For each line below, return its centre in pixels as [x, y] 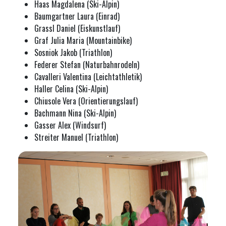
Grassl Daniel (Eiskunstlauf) [77, 28]
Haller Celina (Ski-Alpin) [71, 89]
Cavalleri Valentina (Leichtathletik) [88, 76]
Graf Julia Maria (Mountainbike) [83, 40]
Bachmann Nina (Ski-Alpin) [75, 113]
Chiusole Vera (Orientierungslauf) [86, 101]
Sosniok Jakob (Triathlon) [73, 52]
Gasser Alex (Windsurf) [70, 125]
